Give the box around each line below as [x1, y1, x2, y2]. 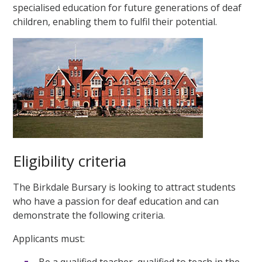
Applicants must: [13, 232, 85, 245]
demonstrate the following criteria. [13, 208, 166, 222]
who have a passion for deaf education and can [13, 194, 219, 208]
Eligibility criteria [13, 150, 127, 171]
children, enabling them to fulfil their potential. [13, 15, 218, 28]
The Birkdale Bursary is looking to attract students [13, 180, 236, 194]
